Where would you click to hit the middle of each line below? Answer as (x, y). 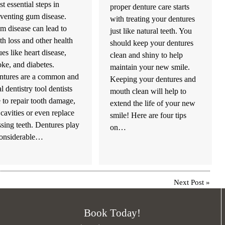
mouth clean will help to (148, 91)
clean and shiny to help (147, 55)
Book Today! (112, 213)
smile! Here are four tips (148, 116)
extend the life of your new (153, 103)
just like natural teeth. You (151, 31)
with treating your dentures (153, 19)
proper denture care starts (150, 7)
